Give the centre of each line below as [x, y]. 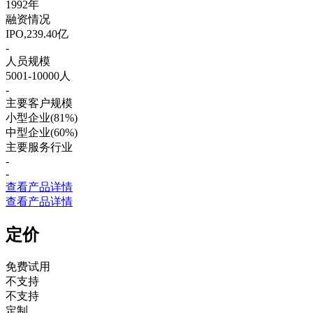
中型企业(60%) [42, 132]
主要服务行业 [39, 147]
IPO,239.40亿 [37, 34]
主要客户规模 [39, 103]
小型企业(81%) [42, 117]
